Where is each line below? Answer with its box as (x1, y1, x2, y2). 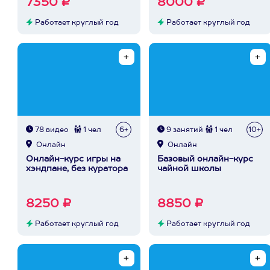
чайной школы (157, 165, 221, 173)
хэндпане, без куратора (26, 165, 128, 173)
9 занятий (165, 127, 203, 134)
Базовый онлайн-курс (157, 155, 253, 163)
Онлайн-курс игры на (26, 155, 121, 163)
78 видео (33, 127, 69, 134)
